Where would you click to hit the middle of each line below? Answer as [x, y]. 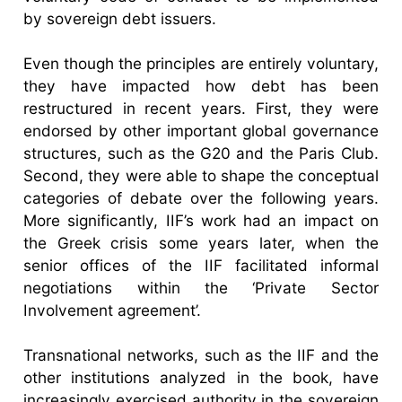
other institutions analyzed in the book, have [201, 377]
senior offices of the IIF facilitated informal [201, 265]
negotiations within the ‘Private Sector [201, 287]
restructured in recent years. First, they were [201, 108]
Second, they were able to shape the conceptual [201, 175]
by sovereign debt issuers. [120, 18]
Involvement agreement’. [113, 310]
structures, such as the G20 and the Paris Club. [201, 153]
